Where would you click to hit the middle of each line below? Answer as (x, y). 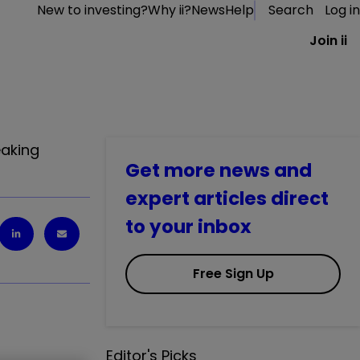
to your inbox (188, 227)
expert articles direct (227, 198)
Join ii (328, 41)
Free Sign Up (233, 274)
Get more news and (219, 170)
